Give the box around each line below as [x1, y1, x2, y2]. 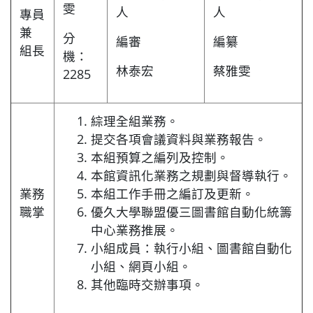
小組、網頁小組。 [91, 258, 191, 275]
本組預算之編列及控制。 [91, 149, 229, 166]
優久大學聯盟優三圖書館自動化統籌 [91, 203, 292, 221]
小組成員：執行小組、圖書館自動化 [91, 240, 292, 257]
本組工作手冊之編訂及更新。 [91, 185, 254, 203]
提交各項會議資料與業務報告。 [91, 131, 267, 148]
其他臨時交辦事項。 [91, 276, 204, 293]
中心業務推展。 [91, 221, 179, 239]
